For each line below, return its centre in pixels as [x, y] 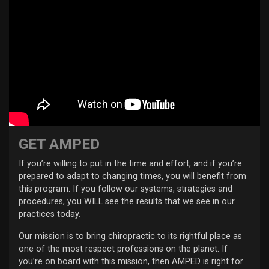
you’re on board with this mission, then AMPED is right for [131, 262]
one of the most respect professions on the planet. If [123, 249]
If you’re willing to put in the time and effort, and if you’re [130, 164]
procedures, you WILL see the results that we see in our [127, 202]
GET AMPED [59, 144]
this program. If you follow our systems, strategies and [125, 189]
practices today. [50, 214]
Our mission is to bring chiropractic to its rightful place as [130, 237]
